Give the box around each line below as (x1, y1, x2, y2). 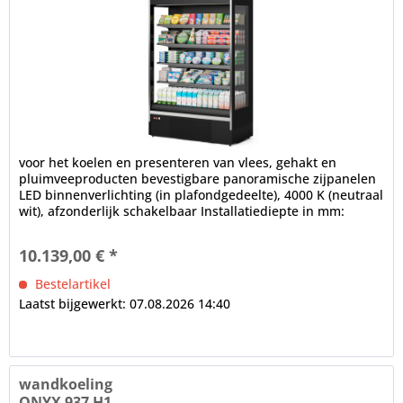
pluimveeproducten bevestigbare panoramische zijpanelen (19, 170, 377, 188)
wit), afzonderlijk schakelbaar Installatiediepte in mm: (19, 202, 345, 220)
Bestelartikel (31, 275, 112, 293)
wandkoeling (19, 374, 113, 395)
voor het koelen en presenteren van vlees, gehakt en (19, 154, 337, 172)
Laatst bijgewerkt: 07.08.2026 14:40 (19, 295, 231, 313)
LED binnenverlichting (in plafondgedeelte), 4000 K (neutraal (19, 186, 384, 204)
